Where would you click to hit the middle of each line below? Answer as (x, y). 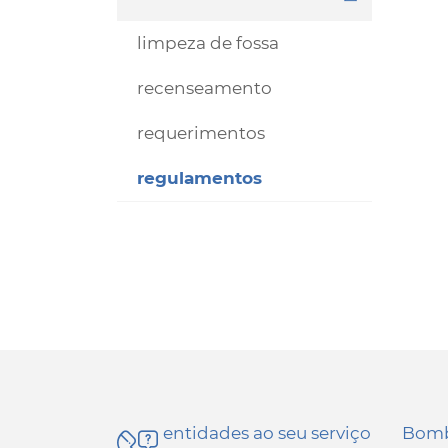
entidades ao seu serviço (267, 433)
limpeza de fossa (208, 43)
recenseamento (204, 88)
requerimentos (201, 133)
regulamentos (199, 178)
